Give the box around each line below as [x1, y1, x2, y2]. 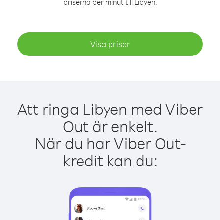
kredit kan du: [62, 150, 158, 170]
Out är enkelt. [62, 116, 158, 136]
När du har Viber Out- [34, 133, 186, 153]
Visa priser [90, 39, 130, 49]
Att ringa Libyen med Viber [17, 99, 203, 119]
